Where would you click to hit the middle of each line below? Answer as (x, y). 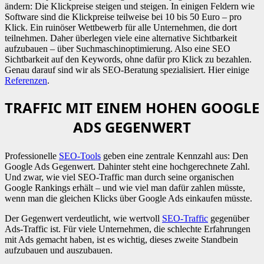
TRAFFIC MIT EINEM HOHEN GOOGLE (132, 108)
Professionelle (32, 156)
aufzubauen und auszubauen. (59, 250)
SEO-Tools (80, 156)
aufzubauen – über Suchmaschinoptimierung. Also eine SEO (118, 49)
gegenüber (229, 218)
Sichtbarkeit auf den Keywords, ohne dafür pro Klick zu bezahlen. (128, 60)
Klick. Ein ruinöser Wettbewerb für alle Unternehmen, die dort (121, 28)
